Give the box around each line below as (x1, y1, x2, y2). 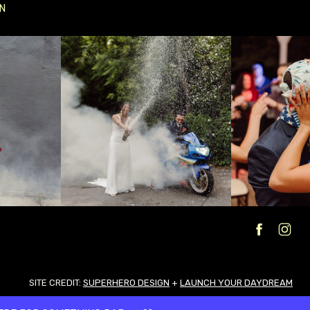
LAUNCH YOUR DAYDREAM (180, 277, 293, 288)
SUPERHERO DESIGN (83, 277, 170, 288)
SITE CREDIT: (29, 277, 83, 288)
